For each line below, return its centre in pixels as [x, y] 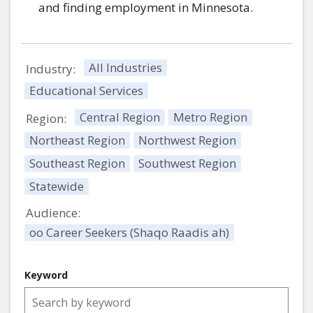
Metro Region [210, 117]
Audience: [53, 212]
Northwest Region [187, 140]
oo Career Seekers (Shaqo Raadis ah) [129, 232]
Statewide [57, 186]
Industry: [51, 69]
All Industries [125, 67]
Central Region [120, 117]
